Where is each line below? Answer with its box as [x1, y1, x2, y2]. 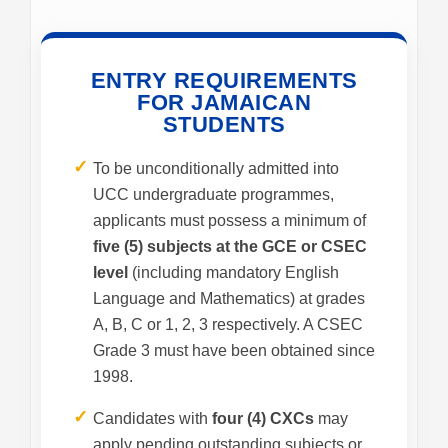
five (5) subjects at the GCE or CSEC [93, 238, 367, 256]
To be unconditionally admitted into [93, 160, 339, 178]
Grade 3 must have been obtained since [93, 342, 375, 360]
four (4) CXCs [212, 410, 314, 428]
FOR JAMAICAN [137, 90, 311, 116]
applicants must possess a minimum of [93, 212, 366, 230]
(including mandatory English [128, 264, 339, 282]
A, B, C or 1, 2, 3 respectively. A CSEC [93, 316, 363, 334]
